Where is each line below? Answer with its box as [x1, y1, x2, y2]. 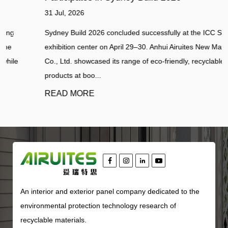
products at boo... [13, 71, 69, 80]
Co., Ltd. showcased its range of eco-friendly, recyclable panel [13, 57, 212, 66]
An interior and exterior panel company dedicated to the [20, 187, 199, 196]
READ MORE [13, 89, 63, 98]
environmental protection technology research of [20, 202, 176, 210]
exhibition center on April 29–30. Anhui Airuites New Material [13, 43, 206, 51]
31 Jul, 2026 [13, 9, 52, 17]
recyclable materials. [20, 216, 87, 224]
